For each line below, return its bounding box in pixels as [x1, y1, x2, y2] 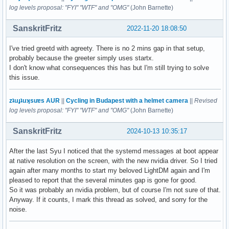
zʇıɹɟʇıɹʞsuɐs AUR [9, 97, 60, 104]
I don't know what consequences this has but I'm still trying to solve [9, 63, 209, 72]
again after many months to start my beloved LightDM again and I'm [9, 166, 210, 174]
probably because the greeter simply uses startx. [9, 54, 154, 62]
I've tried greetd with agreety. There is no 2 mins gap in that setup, [9, 44, 205, 52]
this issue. [9, 73, 40, 81]
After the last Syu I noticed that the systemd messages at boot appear [9, 147, 218, 155]
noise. [9, 205, 27, 213]
